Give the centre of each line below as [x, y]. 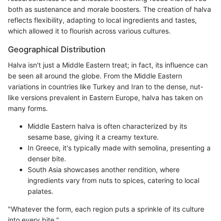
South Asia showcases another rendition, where [104, 169]
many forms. [28, 108]
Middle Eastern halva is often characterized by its [107, 126]
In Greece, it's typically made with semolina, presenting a [119, 147]
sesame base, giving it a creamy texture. [93, 137]
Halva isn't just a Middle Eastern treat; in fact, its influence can [108, 65]
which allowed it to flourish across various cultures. [89, 31]
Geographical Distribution [57, 49]
